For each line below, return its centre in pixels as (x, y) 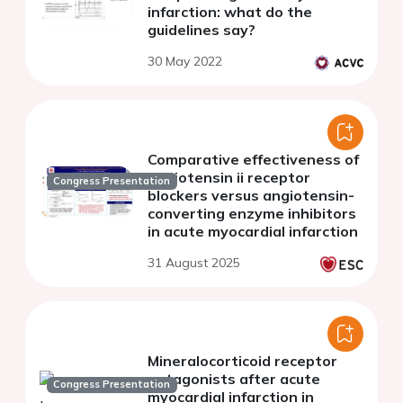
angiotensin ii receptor (229, 177)
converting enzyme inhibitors (252, 213)
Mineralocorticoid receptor (242, 360)
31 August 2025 (194, 262)
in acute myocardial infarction (253, 231)
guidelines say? (201, 29)
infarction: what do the (230, 11)
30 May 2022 (185, 61)
